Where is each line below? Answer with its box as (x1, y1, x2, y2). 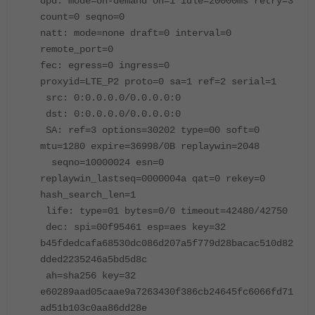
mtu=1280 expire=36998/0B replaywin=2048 (40, 141, 259, 153)
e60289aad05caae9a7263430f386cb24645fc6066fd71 (40, 286, 293, 298)
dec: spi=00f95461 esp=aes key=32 (40, 221, 231, 233)
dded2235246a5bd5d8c (40, 254, 147, 266)
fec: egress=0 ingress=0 (40, 60, 169, 72)
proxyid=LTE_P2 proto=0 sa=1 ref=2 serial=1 (40, 76, 276, 88)
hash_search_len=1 (40, 189, 136, 201)
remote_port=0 (40, 44, 113, 56)
